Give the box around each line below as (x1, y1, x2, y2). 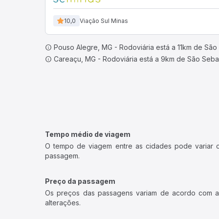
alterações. (45, 198, 81, 207)
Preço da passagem (45, 177, 115, 185)
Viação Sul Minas (80, 17, 128, 24)
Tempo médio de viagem (45, 130, 131, 138)
